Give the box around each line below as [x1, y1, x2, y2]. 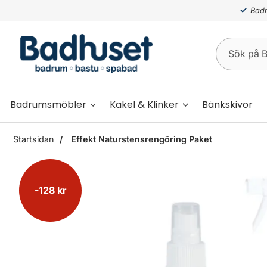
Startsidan [13, 134, 54, 144]
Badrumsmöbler [10, 97, 86, 111]
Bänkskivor [202, 97, 253, 111]
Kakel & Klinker [110, 97, 179, 111]
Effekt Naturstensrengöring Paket [69, 134, 212, 144]
